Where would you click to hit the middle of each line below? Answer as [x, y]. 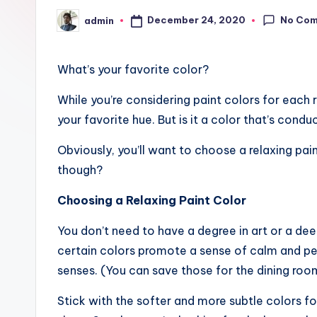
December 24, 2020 [196, 20]
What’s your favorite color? [133, 69]
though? [80, 170]
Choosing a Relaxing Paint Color [152, 200]
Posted [75, 24]
